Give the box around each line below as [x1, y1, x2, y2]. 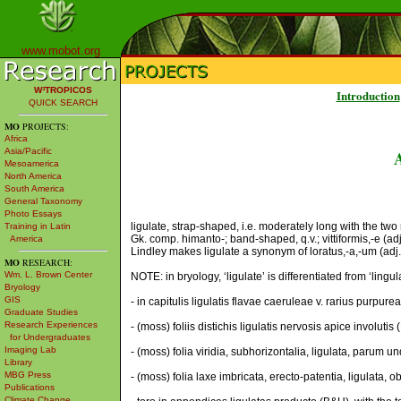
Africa [4, 133, 28, 143]
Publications [4, 382, 55, 392]
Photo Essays [4, 209, 62, 218]
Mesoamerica [4, 158, 59, 168]
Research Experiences [4, 320, 98, 329]
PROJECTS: [20, 120, 69, 132]
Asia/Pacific [4, 146, 52, 156]
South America [4, 183, 64, 193]
